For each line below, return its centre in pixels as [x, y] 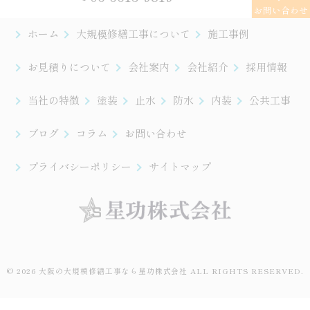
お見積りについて [69, 67]
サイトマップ [180, 166]
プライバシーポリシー [80, 166]
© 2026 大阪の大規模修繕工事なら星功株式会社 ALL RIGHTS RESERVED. [155, 271]
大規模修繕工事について [133, 34]
